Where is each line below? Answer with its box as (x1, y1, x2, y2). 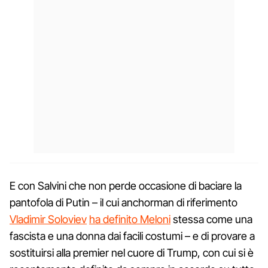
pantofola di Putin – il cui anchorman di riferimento (10, 196, 237, 209)
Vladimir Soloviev (10, 212, 87, 226)
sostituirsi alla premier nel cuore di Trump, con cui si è (10, 246, 254, 259)
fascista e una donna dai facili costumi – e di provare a (10, 229, 255, 242)
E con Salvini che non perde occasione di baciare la (10, 179, 242, 192)
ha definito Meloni (89, 212, 170, 226)
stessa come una (170, 212, 252, 226)
